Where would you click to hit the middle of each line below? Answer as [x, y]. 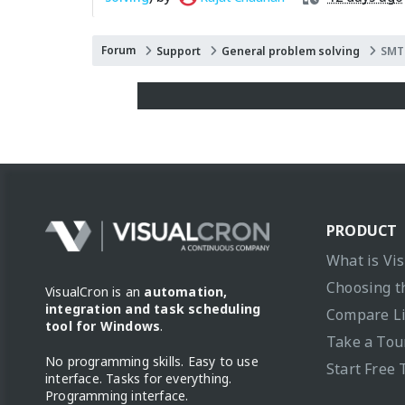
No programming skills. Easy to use [152, 361]
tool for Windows [103, 325]
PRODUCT [362, 230]
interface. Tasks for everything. [139, 378]
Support [179, 51]
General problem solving [291, 51]
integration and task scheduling [153, 308]
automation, [186, 291]
